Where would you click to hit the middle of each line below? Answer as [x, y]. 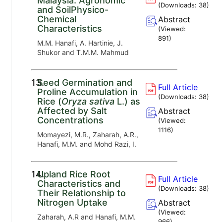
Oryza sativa [88, 101]
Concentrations [71, 120]
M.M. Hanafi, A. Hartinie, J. [80, 43]
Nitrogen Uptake [73, 202]
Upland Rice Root [74, 174]
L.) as [128, 101]
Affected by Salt [72, 111]
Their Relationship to [82, 193]
